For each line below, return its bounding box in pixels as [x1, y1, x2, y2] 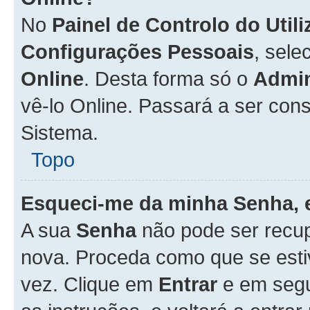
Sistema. [21, 121, 98, 144]
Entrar [158, 273, 217, 295]
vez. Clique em [21, 273, 158, 295]
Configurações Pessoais [21, 40, 254, 63]
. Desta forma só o [84, 67, 253, 90]
